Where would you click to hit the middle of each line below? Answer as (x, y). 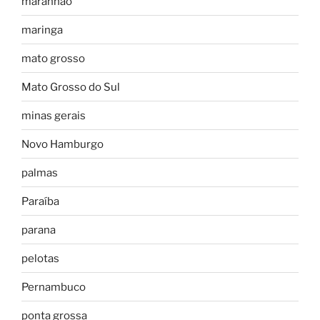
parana (39, 230)
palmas (40, 172)
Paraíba (40, 201)
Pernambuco (54, 287)
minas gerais (54, 115)
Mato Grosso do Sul (71, 87)
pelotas (40, 258)
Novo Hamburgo (62, 144)
